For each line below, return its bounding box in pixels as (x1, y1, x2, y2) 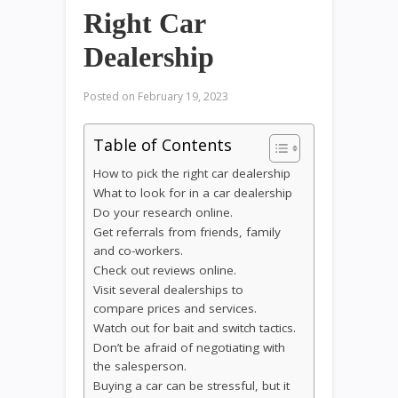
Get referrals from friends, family (93, 224, 281, 241)
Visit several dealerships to (93, 282, 243, 298)
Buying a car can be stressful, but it (93, 378, 290, 394)
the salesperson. (93, 358, 187, 375)
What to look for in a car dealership (93, 185, 292, 202)
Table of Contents (93, 134, 232, 156)
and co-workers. (93, 243, 183, 259)
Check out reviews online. (93, 262, 236, 279)
